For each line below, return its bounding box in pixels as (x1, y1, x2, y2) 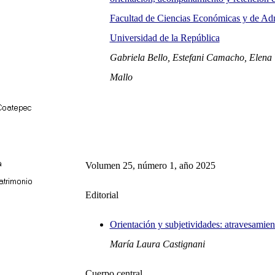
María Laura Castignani (109, 239, 205, 249)
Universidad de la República (109, 33, 220, 43)
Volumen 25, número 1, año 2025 (85, 160, 215, 171)
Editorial (85, 190, 118, 200)
